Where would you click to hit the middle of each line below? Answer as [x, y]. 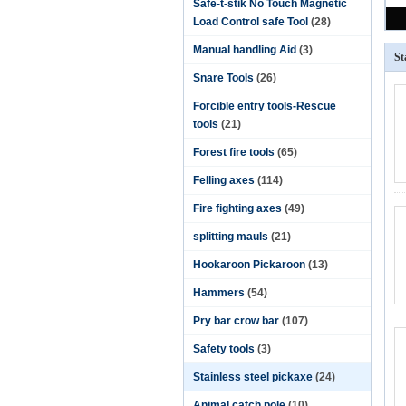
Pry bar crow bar [236, 321]
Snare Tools [223, 78]
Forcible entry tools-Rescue [265, 106]
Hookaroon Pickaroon [249, 265]
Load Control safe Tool [251, 22]
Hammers [219, 293]
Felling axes [224, 180]
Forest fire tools [234, 152]
